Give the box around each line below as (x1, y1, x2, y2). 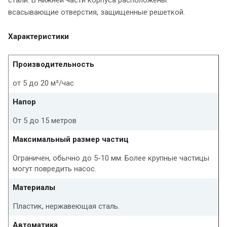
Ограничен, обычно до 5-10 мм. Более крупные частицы (13, 153, 209, 163)
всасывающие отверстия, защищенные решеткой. (8, 7, 185, 17)
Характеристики (8, 31, 69, 41)
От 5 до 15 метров (13, 116, 77, 125)
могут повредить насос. (13, 164, 96, 173)
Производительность (13, 59, 94, 69)
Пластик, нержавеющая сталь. (13, 201, 120, 211)
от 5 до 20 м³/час (13, 78, 74, 88)
